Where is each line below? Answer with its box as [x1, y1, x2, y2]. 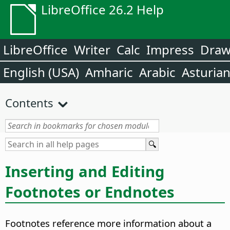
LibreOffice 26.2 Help [41, 1, 164, 18]
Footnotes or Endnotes [5, 181, 175, 202]
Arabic [139, 64, 176, 81]
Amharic [85, 64, 133, 81]
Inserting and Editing [5, 161, 165, 182]
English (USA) [3, 64, 79, 81]
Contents [5, 95, 53, 110]
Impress [146, 41, 194, 58]
